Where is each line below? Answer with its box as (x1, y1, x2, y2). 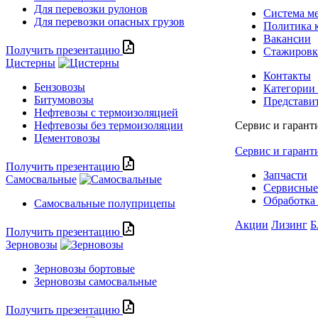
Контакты (263, 70, 311, 82)
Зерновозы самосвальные (34, 275, 157, 288)
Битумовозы (34, 94, 94, 106)
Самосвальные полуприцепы (34, 197, 175, 210)
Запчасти (263, 169, 307, 182)
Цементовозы (34, 132, 100, 145)
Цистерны (6, 57, 55, 70)
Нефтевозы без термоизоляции (34, 119, 183, 132)
